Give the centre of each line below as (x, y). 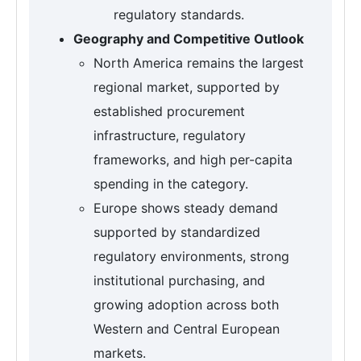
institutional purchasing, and (179, 280)
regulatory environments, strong (191, 256)
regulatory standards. (179, 14)
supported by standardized (177, 232)
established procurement (169, 111)
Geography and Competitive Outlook (189, 38)
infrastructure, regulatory (170, 135)
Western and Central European (187, 328)
